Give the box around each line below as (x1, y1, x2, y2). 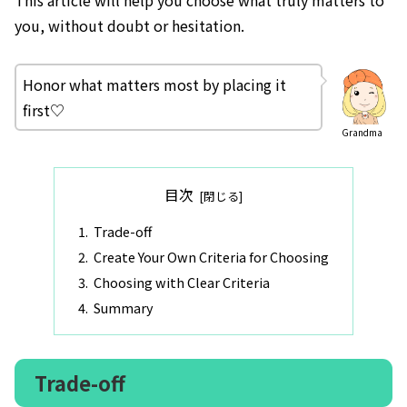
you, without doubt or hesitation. (15, 14, 244, 36)
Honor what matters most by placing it (23, 74, 286, 96)
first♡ (23, 99, 65, 122)
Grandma (342, 124, 383, 139)
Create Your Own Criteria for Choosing (93, 247, 329, 267)
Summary (93, 297, 154, 317)
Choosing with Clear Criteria (93, 273, 270, 293)
